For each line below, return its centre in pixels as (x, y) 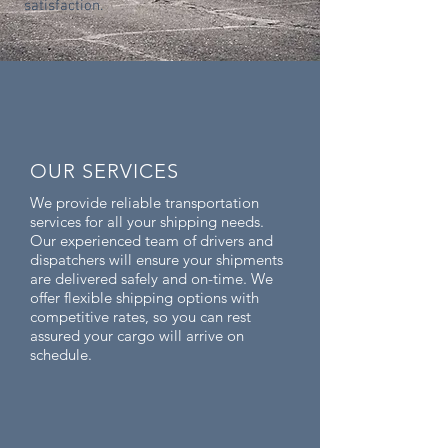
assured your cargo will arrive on (137, 335)
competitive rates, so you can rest (140, 316)
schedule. (61, 354)
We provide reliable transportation (144, 202)
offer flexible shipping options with (144, 297)
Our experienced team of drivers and (151, 240)
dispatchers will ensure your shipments (156, 259)
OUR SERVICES (104, 171)
